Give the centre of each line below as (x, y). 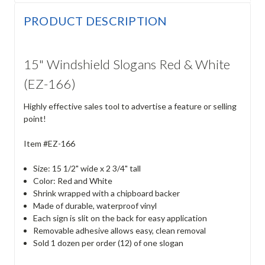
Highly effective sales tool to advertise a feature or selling (130, 106)
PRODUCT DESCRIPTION (95, 20)
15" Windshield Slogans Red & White (127, 64)
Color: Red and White (73, 180)
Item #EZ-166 (49, 143)
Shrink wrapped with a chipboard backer (107, 193)
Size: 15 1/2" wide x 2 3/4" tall (87, 168)
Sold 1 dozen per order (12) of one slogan (109, 243)
